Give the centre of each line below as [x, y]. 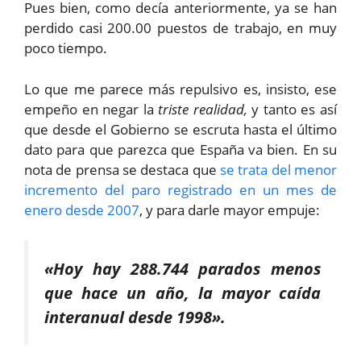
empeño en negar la [89, 109]
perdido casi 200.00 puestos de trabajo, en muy [180, 28]
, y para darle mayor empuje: [230, 210]
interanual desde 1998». [135, 317]
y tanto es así [292, 109]
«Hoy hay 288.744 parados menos [183, 269]
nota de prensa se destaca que [122, 169]
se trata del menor [278, 169]
